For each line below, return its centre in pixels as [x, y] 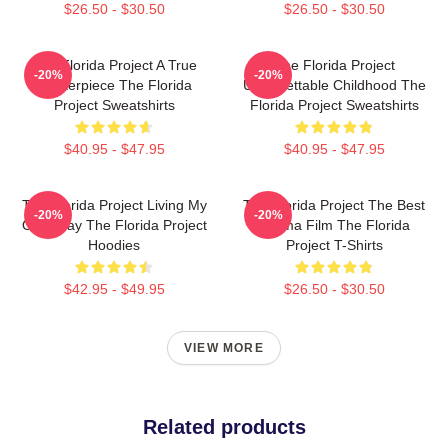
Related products [224, 427]
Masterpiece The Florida [114, 85]
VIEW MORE [224, 348]
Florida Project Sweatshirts [334, 105]
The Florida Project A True [114, 65]
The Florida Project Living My [114, 205]
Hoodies [114, 245]
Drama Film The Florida [334, 225]
